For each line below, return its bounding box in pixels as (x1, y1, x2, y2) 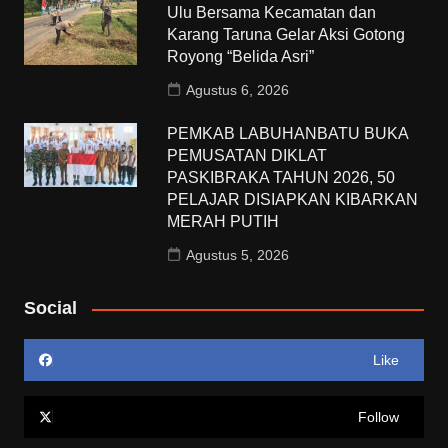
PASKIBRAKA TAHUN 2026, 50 (167, 169, 396, 187)
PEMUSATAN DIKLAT (167, 147, 328, 165)
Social (23, 298, 77, 319)
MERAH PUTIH (167, 213, 280, 231)
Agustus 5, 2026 (186, 247, 290, 264)
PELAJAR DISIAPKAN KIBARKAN (167, 191, 419, 209)
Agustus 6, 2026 (186, 82, 290, 99)
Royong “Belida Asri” (167, 48, 315, 66)
